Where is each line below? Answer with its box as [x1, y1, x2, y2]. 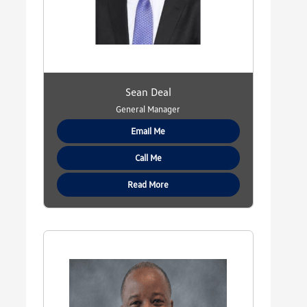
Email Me [131, 125, 166, 137]
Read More [127, 179, 169, 191]
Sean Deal [125, 85, 171, 99]
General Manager [116, 103, 181, 115]
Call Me [134, 152, 162, 164]
